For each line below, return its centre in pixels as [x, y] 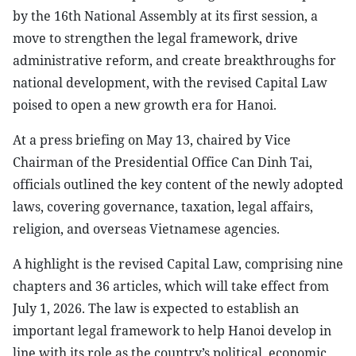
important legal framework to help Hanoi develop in [172, 331]
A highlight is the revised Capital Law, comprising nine [178, 264]
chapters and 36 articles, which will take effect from [171, 286]
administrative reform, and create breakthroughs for [174, 60]
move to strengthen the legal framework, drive [155, 38]
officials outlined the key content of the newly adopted [178, 184]
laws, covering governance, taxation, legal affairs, [163, 207]
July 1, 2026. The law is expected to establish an [156, 308]
